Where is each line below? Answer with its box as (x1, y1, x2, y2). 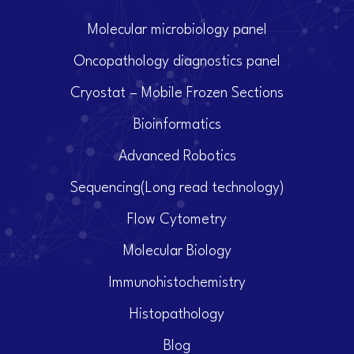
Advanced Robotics (118, 149, 236, 164)
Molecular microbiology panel (87, 23, 267, 37)
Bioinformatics (133, 118, 221, 132)
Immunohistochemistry (108, 276, 246, 290)
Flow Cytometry (127, 213, 227, 227)
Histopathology (130, 307, 224, 322)
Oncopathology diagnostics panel (73, 55, 281, 69)
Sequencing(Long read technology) (70, 181, 284, 195)
